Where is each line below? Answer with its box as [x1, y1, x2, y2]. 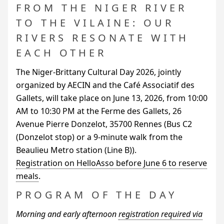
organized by [16, 79, 67, 90]
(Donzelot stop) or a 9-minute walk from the [16, 131, 182, 142]
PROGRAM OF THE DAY [16, 187, 177, 201]
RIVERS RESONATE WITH [16, 30, 189, 44]
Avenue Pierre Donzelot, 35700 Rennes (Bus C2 [16, 118, 192, 129]
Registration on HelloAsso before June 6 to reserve [16, 157, 207, 168]
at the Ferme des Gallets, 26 [75, 105, 181, 116]
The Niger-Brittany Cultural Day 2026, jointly [16, 66, 181, 77]
